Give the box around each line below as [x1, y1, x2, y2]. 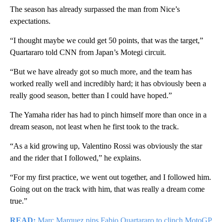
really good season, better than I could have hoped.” [10, 91, 172, 100]
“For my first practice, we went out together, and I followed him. [10, 173, 211, 182]
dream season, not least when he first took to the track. [10, 122, 179, 131]
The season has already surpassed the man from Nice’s [10, 5, 180, 14]
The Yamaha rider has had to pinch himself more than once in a [10, 111, 207, 119]
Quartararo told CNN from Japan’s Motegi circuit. [10, 48, 166, 57]
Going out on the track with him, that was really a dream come [10, 185, 205, 194]
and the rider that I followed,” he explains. [10, 154, 141, 163]
